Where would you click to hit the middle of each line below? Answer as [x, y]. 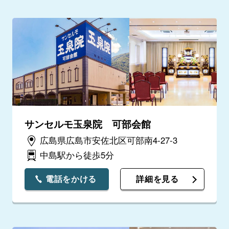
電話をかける [71, 179]
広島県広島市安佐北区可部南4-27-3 [108, 140]
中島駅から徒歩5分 [77, 155]
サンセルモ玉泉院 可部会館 [87, 123]
